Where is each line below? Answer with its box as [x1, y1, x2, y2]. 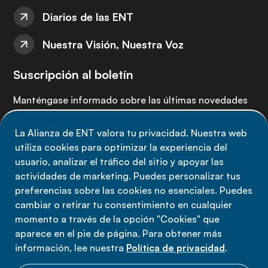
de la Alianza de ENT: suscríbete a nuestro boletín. [13, 109, 237, 121]
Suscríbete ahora [29, 141, 115, 154]
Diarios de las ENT [42, 10, 133, 23]
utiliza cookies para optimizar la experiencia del [15, 141, 227, 153]
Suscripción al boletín [13, 67, 133, 82]
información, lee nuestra [15, 242, 126, 254]
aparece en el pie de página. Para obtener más [15, 227, 222, 239]
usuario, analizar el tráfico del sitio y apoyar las [15, 156, 224, 167]
